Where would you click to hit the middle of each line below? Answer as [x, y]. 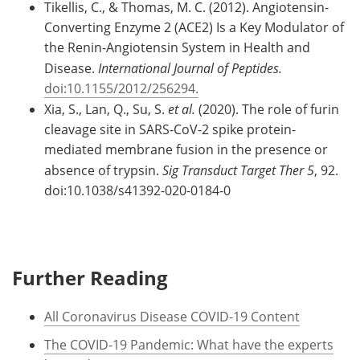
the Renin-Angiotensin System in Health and [177, 47]
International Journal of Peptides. [190, 67]
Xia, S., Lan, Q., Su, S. [106, 109]
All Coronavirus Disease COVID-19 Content [172, 316]
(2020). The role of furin [267, 109]
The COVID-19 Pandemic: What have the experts [189, 344]
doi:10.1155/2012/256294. [121, 88]
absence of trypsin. [103, 170]
